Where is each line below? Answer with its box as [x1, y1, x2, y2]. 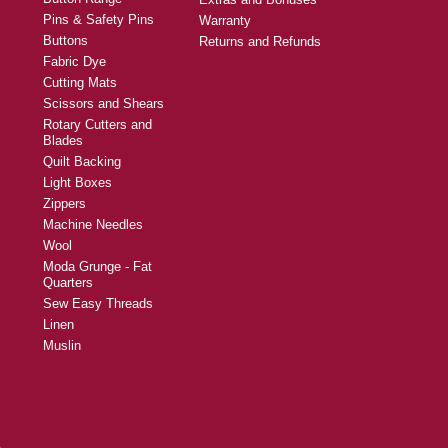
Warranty [199, 13, 251, 29]
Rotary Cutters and [43, 117, 152, 133]
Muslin [43, 338, 81, 354]
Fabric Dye [43, 54, 106, 70]
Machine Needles [43, 217, 143, 233]
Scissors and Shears [43, 96, 164, 112]
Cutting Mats [43, 75, 117, 91]
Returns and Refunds [199, 34, 321, 50]
